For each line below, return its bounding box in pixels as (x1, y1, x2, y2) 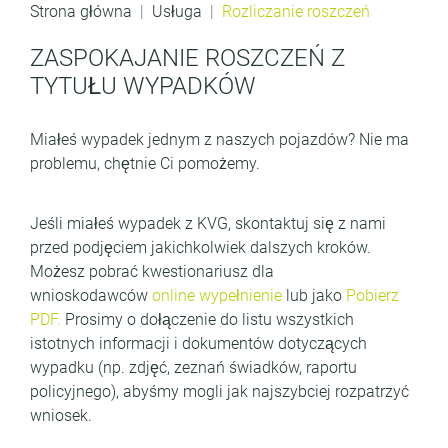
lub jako (282, 286, 346, 305)
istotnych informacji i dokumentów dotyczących (30, 334, 367, 353)
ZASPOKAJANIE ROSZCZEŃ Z (30, 44, 345, 72)
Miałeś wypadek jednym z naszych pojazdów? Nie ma (30, 130, 409, 149)
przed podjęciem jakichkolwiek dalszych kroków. (30, 238, 371, 257)
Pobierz (346, 286, 399, 305)
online (152, 286, 195, 305)
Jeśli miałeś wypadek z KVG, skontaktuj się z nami (30, 214, 386, 233)
